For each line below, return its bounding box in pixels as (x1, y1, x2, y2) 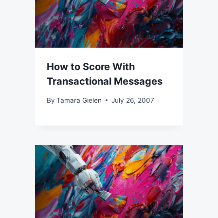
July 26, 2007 (111, 96, 155, 104)
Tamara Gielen (56, 96, 102, 104)
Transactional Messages (47, 75, 163, 87)
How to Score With (47, 60, 135, 73)
